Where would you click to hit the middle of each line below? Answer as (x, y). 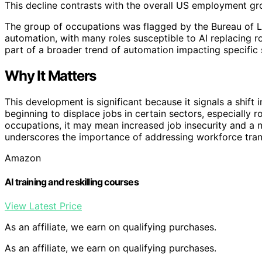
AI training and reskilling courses (72, 182)
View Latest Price (43, 206)
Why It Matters (51, 75)
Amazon (23, 158)
